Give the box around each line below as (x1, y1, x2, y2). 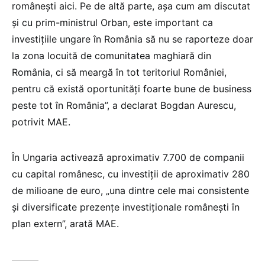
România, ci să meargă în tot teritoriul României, (12, 66, 227, 78)
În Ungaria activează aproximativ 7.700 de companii (12, 151, 244, 163)
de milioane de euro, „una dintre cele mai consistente (12, 184, 249, 196)
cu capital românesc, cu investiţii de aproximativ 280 (12, 167, 250, 180)
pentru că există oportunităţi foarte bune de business (12, 82, 251, 95)
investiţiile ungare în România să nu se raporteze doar (12, 33, 253, 45)
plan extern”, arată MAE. (12, 217, 122, 230)
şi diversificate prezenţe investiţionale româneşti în (12, 201, 240, 213)
